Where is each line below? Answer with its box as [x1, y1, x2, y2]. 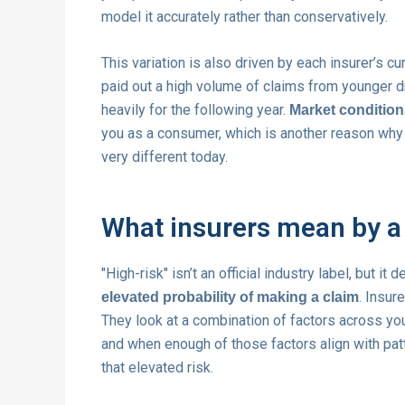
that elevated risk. [101, 359, 213, 377]
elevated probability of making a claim [101, 289, 359, 306]
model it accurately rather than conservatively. [101, 7, 388, 25]
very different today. [101, 148, 228, 166]
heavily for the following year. [101, 101, 289, 119]
